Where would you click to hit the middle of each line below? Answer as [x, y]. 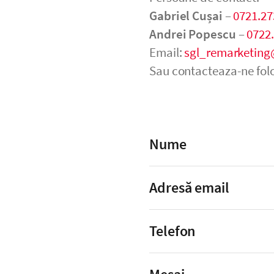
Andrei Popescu [193, 34]
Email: [167, 52]
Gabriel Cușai [186, 16]
